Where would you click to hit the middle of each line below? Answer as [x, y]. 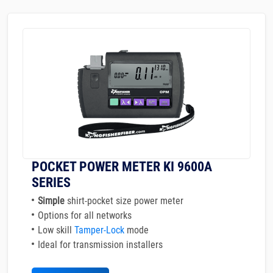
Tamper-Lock [99, 230]
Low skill [56, 230]
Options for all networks [85, 215]
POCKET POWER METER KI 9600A [122, 167]
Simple [52, 201]
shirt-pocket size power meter [125, 201]
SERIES [51, 183]
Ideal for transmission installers [100, 245]
